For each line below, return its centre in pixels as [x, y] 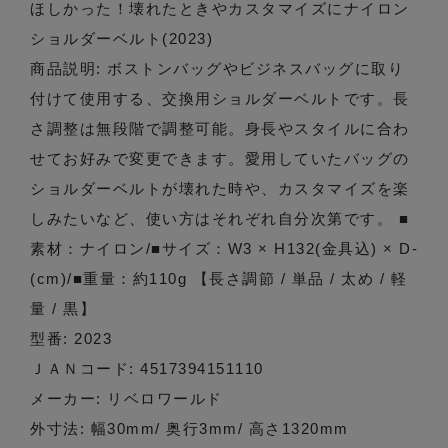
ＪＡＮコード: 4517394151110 [147, 369]
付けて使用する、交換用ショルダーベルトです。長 [220, 99]
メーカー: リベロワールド [126, 399]
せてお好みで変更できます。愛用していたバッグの [220, 159]
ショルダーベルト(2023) [121, 39]
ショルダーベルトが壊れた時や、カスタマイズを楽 [220, 189]
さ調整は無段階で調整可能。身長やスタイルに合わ [220, 129]
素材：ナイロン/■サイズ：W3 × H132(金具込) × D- [224, 249]
